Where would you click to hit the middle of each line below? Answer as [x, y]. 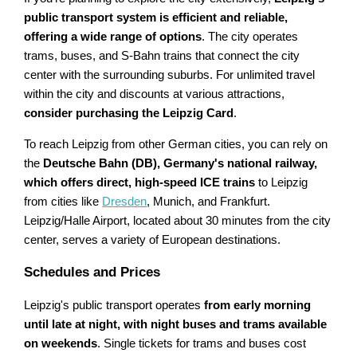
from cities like [63, 202]
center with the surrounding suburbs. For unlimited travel [170, 75]
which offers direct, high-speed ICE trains [140, 183]
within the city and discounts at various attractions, [155, 94]
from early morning [258, 306]
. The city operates [250, 37]
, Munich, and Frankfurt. [209, 202]
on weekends [61, 344]
